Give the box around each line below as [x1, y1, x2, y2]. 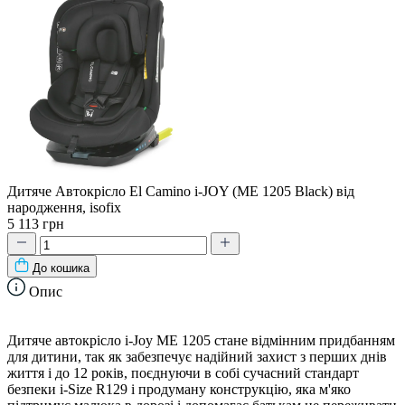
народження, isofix [7, 199, 121, 215]
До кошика [33, 260, 89, 275]
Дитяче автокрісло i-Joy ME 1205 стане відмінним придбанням [7, 332, 395, 348]
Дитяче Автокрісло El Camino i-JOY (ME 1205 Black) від [7, 183, 354, 199]
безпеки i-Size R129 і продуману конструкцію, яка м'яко [7, 381, 351, 397]
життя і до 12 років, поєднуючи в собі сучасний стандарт [7, 364, 359, 381]
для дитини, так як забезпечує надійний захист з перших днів [7, 348, 387, 364]
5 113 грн [7, 215, 64, 231]
